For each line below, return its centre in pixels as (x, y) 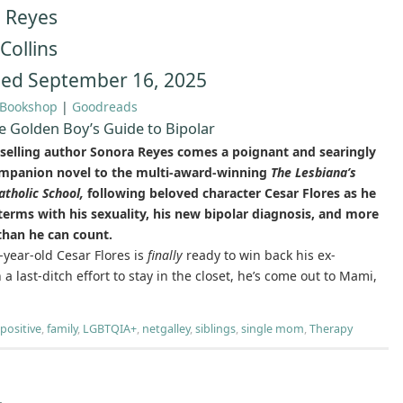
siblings (215, 329)
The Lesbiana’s (313, 173)
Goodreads (105, 107)
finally (165, 255)
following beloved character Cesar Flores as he (230, 193)
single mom (273, 329)
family (62, 329)
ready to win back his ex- (259, 255)
